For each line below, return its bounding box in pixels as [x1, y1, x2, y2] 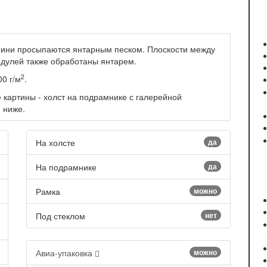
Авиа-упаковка [36, 247, 95, 259]
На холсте [36, 136, 75, 149]
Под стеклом [36, 210, 85, 222]
